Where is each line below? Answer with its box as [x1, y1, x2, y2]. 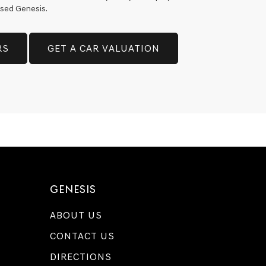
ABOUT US [49, 210, 102, 221]
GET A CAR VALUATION [47, 43, 160, 54]
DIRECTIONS [49, 251, 112, 262]
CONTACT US [49, 230, 115, 242]
